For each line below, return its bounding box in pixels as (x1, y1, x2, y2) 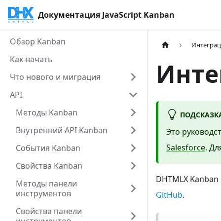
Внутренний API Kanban (16, 125, 108, 136)
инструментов (16, 188, 71, 199)
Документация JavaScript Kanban (38, 9, 175, 20)
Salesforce (166, 142, 205, 153)
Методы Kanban (16, 107, 77, 118)
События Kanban (16, 143, 80, 153)
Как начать (10, 54, 53, 65)
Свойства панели (16, 206, 82, 217)
